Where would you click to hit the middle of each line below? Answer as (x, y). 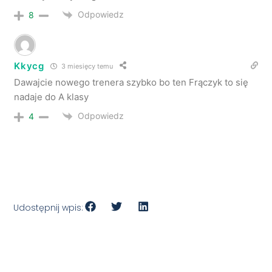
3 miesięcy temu (86, 66)
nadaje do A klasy (52, 97)
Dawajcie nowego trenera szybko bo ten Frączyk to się (131, 83)
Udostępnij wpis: (49, 207)
